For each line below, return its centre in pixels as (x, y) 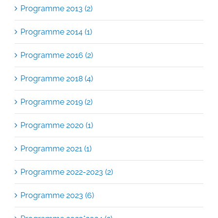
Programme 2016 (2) (57, 55)
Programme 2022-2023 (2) (67, 172)
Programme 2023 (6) (57, 195)
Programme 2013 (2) (56, 9)
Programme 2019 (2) (56, 102)
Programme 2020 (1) (57, 125)
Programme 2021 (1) (56, 149)
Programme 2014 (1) (56, 32)
